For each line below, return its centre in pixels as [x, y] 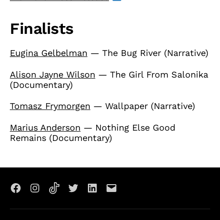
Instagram [55, 194]
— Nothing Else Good [128, 127]
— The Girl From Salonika [152, 74]
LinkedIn [110, 194]
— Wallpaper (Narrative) [144, 106]
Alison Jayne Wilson [53, 74]
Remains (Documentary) [61, 137]
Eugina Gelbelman [49, 53]
